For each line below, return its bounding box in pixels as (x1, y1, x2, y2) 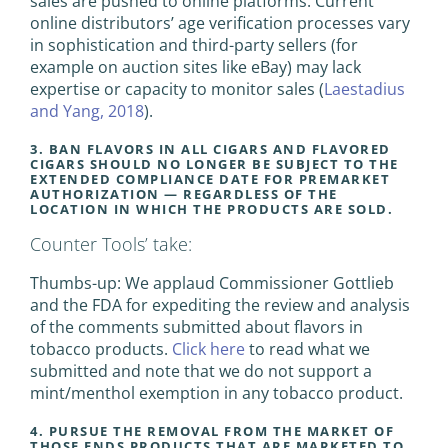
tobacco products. (30, 337, 172, 360)
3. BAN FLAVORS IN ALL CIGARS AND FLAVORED (30, 139, 391, 158)
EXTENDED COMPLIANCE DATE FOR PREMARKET (30, 169, 390, 188)
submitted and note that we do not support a (30, 359, 372, 382)
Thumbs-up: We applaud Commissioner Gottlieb (30, 271, 394, 294)
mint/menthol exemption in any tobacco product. (30, 381, 403, 404)
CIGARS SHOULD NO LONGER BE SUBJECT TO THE (30, 154, 399, 173)
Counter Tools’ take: (30, 231, 192, 256)
